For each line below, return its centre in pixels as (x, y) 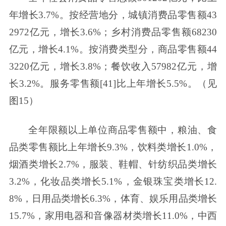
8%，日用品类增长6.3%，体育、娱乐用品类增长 (113, 199)
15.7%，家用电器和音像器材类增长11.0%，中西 (113, 216)
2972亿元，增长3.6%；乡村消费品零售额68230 (113, 32)
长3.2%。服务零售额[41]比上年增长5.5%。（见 (113, 84)
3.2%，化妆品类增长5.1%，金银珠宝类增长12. (113, 182)
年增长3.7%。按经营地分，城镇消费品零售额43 (113, 15)
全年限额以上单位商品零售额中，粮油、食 (123, 130)
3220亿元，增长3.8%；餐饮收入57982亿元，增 (113, 67)
